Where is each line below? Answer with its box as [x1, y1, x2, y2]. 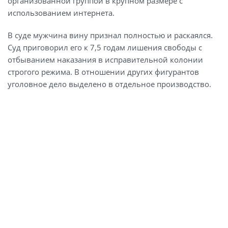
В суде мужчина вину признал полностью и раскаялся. [8, 30, 213, 40]
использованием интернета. [8, 7, 115, 18]
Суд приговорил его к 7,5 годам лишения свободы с [8, 42, 202, 52]
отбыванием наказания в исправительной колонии [8, 54, 203, 65]
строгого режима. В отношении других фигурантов [8, 66, 199, 77]
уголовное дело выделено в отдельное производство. [8, 78, 211, 89]
